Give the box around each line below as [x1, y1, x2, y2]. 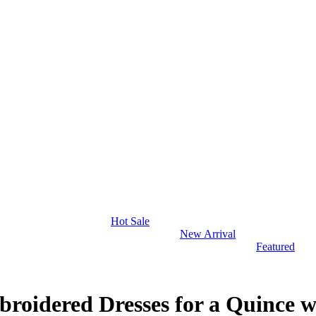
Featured [256, 241, 295, 253]
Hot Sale [111, 215, 150, 228]
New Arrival [180, 228, 236, 241]
